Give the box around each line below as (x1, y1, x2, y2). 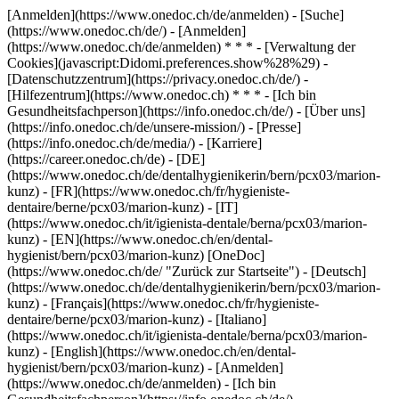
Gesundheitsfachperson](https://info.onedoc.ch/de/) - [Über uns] (7, 103, 365, 118)
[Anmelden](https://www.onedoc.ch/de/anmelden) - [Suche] (7, 7, 344, 22)
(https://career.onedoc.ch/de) (7, 151, 168, 167)
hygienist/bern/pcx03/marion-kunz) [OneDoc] (7, 248, 265, 263)
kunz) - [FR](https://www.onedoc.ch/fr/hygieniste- (7, 183, 289, 199)
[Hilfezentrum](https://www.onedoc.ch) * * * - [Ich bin (7, 87, 316, 102)
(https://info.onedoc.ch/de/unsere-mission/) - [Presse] (7, 119, 301, 134)
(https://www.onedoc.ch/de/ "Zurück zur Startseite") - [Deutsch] (7, 264, 366, 279)
